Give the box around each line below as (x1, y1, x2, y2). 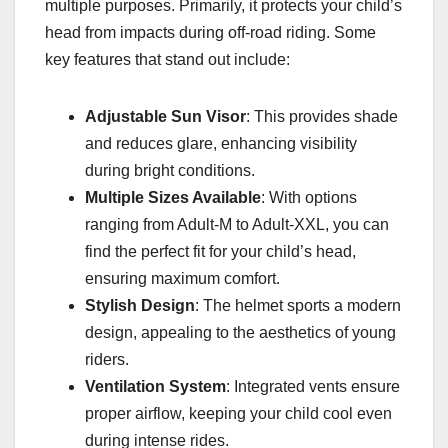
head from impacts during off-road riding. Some (45, 23, 376, 41)
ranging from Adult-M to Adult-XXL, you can (85, 215, 389, 233)
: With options (261, 188, 357, 206)
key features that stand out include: (45, 50, 290, 68)
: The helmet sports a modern (195, 296, 401, 314)
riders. (85, 350, 129, 368)
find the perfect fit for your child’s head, (85, 242, 356, 260)
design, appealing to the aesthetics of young (85, 323, 396, 341)
